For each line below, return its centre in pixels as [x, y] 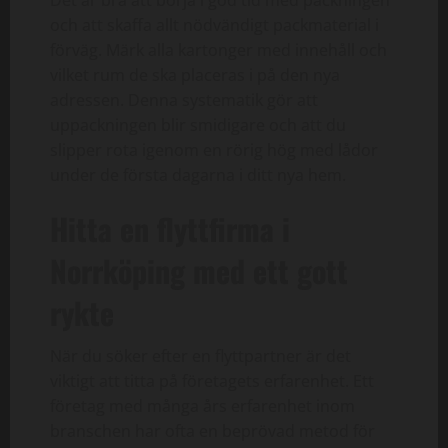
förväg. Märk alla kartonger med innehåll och [218, 49]
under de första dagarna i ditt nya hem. [198, 174]
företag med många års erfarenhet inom [202, 405]
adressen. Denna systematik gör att [184, 99]
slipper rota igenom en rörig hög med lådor [214, 149]
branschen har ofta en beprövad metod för [212, 430]
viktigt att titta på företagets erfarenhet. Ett [212, 380]
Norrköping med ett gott [199, 270]
